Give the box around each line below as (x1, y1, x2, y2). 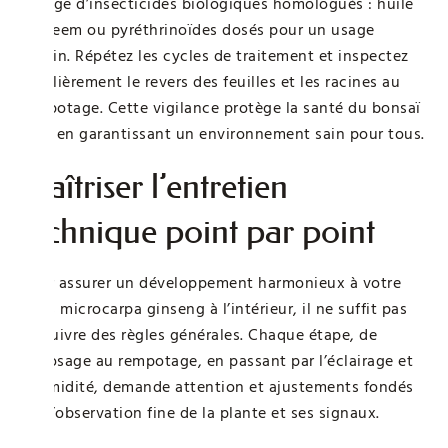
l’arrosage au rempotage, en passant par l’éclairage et (20, 349, 413, 372)
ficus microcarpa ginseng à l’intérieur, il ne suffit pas (20, 297, 407, 320)
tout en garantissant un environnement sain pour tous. (20, 122, 425, 145)
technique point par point (20, 210, 375, 252)
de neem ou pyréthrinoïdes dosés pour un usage (20, 18, 375, 41)
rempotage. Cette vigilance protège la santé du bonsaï (20, 96, 421, 119)
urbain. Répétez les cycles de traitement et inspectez (20, 44, 409, 67)
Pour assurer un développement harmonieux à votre (20, 271, 401, 294)
